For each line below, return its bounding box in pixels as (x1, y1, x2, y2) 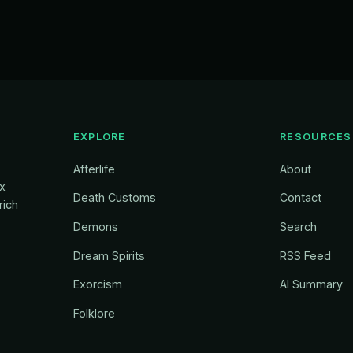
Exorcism (72, 277, 122, 292)
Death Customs (72, 191, 156, 205)
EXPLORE (72, 130, 126, 143)
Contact (280, 191, 322, 205)
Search (280, 219, 318, 233)
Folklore (72, 306, 115, 320)
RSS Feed (280, 248, 332, 262)
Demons (72, 219, 118, 233)
